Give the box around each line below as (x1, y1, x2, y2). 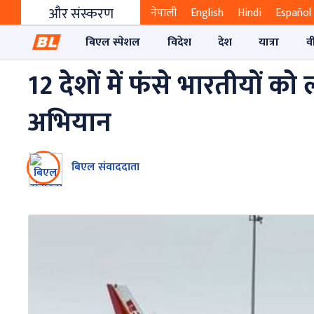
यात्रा (259, 32, 280, 52)
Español (275, 4, 311, 23)
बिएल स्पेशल (86, 32, 141, 52)
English (191, 4, 224, 23)
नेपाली (151, 4, 177, 23)
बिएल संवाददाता (71, 157, 139, 177)
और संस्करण (48, 2, 114, 27)
